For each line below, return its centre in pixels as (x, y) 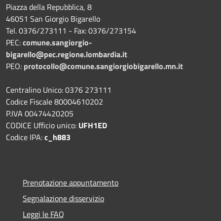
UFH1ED (93, 125)
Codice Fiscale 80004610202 (55, 101)
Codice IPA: (25, 137)
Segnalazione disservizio (63, 198)
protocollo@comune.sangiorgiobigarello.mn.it (103, 66)
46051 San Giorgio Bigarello (53, 18)
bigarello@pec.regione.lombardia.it (67, 54)
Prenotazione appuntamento (71, 182)
